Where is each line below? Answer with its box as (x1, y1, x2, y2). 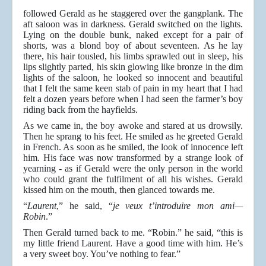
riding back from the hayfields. (23, 104, 138, 115)
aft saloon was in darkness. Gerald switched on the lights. (23, 19, 243, 30)
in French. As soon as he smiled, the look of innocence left (23, 142, 243, 153)
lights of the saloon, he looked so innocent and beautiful (23, 72, 243, 83)
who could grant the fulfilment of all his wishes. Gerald (23, 174, 243, 185)
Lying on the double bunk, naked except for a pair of (23, 30, 243, 40)
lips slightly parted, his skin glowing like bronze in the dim (23, 62, 243, 72)
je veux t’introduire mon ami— (112, 201, 243, 211)
